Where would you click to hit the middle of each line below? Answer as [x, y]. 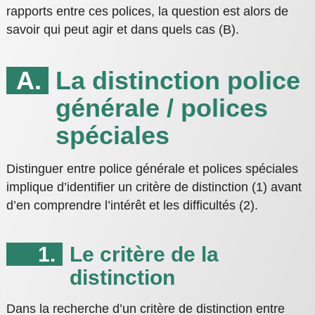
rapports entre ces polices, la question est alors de [147, 12]
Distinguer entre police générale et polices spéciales [152, 169]
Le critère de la [144, 255]
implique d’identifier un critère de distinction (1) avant [154, 187]
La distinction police [178, 81]
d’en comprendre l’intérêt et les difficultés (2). [132, 206]
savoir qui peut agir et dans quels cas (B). [122, 30]
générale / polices [161, 108]
